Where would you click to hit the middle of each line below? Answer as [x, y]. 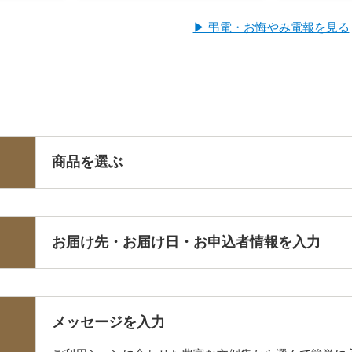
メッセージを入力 [108, 322]
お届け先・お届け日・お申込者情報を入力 [186, 242]
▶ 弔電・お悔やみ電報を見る [271, 27]
